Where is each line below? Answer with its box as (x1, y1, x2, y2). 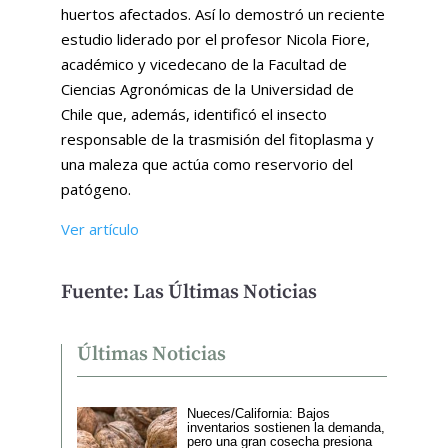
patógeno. (60, 178, 131, 199)
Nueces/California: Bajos (186, 405, 330, 421)
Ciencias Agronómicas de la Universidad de (60, 78, 354, 99)
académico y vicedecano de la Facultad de (60, 53, 347, 74)
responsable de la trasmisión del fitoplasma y (60, 128, 374, 149)
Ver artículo (60, 218, 143, 239)
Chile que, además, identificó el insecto (60, 103, 327, 124)
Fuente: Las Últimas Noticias (60, 279, 317, 305)
